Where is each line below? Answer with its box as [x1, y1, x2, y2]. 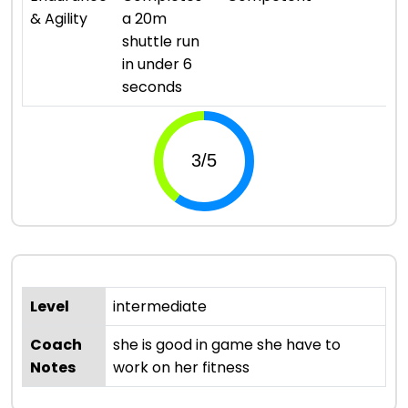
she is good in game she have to [113, 333, 341, 355]
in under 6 [122, 53, 192, 75]
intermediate [113, 295, 207, 317]
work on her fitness [113, 356, 250, 378]
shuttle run [122, 30, 199, 52]
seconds [122, 76, 182, 97]
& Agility [30, 7, 87, 29]
